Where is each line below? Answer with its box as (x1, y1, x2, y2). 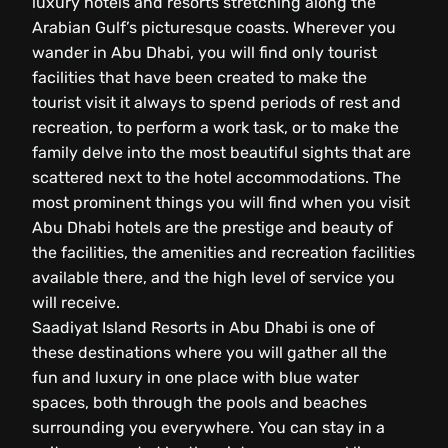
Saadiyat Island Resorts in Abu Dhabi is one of (32, 317, 375, 337)
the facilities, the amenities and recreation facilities (32, 242, 415, 262)
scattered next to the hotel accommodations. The (32, 167, 401, 187)
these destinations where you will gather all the (32, 342, 387, 362)
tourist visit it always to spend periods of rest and (32, 92, 401, 112)
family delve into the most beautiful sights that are (32, 142, 411, 162)
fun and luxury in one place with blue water (32, 367, 359, 387)
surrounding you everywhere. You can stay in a (32, 417, 385, 437)
